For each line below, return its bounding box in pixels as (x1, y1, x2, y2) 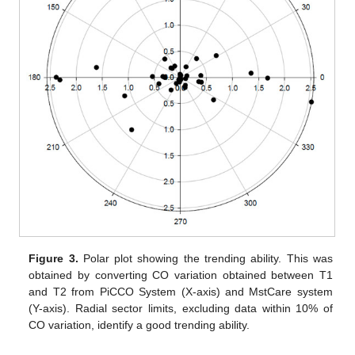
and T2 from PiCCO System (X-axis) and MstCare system (29, 284, 333, 298)
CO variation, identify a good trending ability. (29, 318, 250, 331)
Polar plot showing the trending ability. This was (78, 251, 333, 265)
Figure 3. (29, 251, 78, 265)
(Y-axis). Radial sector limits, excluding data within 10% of (29, 301, 333, 315)
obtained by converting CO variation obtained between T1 (29, 268, 333, 281)
